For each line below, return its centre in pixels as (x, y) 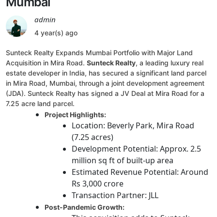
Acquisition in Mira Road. (46, 63)
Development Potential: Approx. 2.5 (136, 149)
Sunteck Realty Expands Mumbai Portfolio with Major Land (99, 53)
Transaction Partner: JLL (115, 195)
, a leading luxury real (170, 63)
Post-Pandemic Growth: (85, 207)
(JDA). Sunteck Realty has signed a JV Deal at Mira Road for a (105, 93)
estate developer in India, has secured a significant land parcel (106, 73)
